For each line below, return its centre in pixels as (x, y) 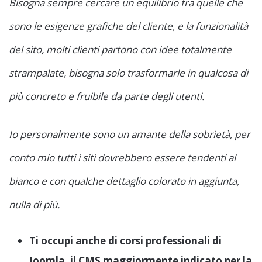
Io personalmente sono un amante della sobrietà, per (130, 135)
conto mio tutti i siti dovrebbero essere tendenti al (122, 158)
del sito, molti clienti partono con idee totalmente (120, 50)
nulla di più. (34, 205)
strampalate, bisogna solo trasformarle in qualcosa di (128, 73)
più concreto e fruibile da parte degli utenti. (106, 96)
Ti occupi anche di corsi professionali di (125, 241)
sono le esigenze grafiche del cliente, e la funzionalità (128, 26)
